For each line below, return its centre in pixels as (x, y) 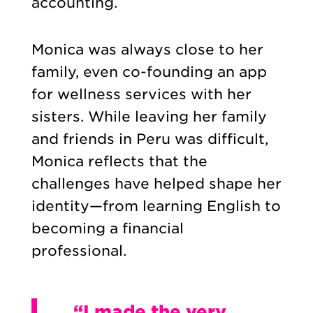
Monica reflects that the (119, 162)
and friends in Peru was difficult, (150, 139)
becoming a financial (107, 229)
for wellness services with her (141, 95)
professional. (79, 251)
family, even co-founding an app (149, 72)
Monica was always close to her (147, 50)
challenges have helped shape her (156, 184)
